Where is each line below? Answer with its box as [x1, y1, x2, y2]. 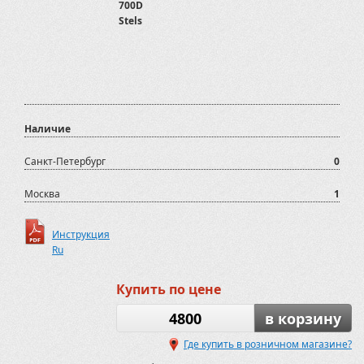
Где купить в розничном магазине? [184, 337, 352, 351]
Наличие [24, 122, 71, 136]
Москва [24, 187, 60, 201]
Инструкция [52, 227, 110, 241]
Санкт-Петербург [24, 154, 106, 168]
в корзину [265, 309, 341, 328]
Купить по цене [116, 280, 221, 298]
